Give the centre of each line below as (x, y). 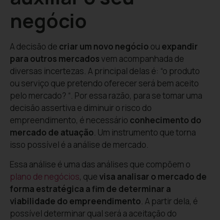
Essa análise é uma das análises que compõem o (100, 164)
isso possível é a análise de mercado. (79, 145)
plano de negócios (45, 176)
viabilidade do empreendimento (75, 201)
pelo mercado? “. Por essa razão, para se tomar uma (106, 96)
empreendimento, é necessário (70, 120)
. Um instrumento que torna (145, 133)
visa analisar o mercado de (153, 176)
